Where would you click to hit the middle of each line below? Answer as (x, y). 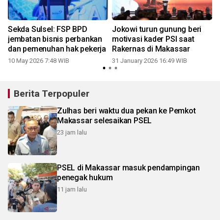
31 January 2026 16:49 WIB (150, 60)
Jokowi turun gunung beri (157, 29)
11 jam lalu (72, 189)
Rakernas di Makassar (151, 49)
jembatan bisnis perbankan (55, 39)
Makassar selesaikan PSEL (105, 120)
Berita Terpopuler (52, 93)
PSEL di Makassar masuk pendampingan (128, 167)
